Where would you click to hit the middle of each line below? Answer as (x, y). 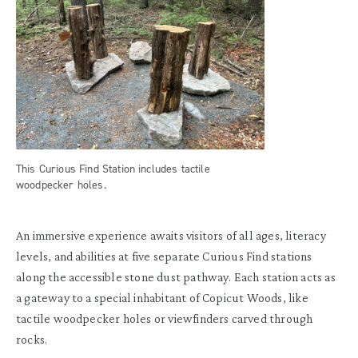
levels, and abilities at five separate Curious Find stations (164, 257)
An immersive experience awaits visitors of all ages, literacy (171, 236)
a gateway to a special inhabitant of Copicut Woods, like (162, 298)
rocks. (32, 340)
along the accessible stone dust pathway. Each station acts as (176, 277)
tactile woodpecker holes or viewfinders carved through (165, 319)
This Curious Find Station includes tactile (113, 169)
